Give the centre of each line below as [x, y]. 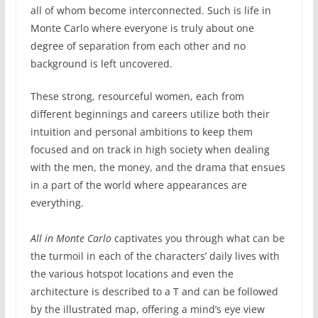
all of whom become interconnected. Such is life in [150, 11]
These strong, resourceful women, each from [137, 97]
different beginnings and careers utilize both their [150, 114]
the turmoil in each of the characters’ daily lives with [155, 256]
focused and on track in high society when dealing [150, 150]
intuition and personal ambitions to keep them [141, 132]
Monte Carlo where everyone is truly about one [142, 28]
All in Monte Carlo [71, 238]
